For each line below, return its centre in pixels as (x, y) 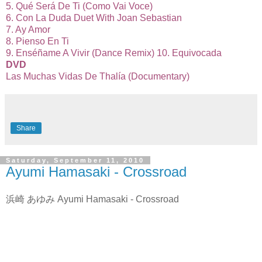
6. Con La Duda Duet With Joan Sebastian (94, 18)
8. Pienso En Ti (37, 41)
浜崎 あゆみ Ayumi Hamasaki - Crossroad (92, 199)
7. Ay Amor (28, 29)
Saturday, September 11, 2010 (75, 160)
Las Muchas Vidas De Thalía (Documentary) (98, 76)
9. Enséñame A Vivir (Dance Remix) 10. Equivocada (114, 53)
